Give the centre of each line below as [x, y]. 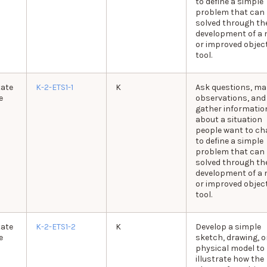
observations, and [230, 98]
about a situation [229, 120]
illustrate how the [229, 259]
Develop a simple [228, 227]
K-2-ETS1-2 [55, 227]
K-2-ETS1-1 [54, 88]
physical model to [230, 249]
